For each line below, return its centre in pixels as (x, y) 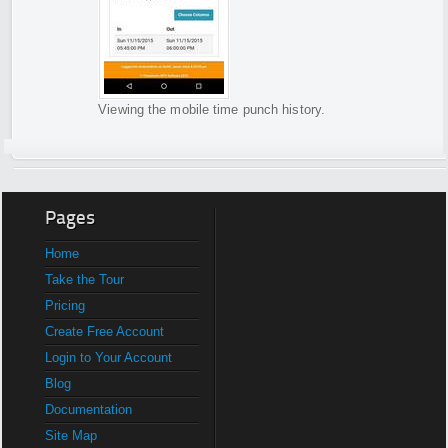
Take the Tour (85, 279)
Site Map (71, 435)
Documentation (89, 409)
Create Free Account (105, 331)
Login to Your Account (109, 357)
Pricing (65, 305)
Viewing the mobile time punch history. (212, 109)
